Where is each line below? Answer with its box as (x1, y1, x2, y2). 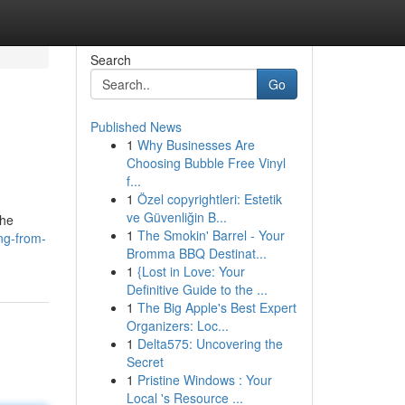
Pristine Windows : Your (137, 371, 272, 389)
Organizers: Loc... (126, 316, 229, 334)
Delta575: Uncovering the (137, 334, 283, 353)
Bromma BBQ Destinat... (126, 244, 267, 262)
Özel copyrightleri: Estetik (137, 190, 282, 208)
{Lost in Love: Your (137, 262, 245, 280)
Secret (126, 353, 164, 371)
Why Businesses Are (137, 136, 255, 154)
